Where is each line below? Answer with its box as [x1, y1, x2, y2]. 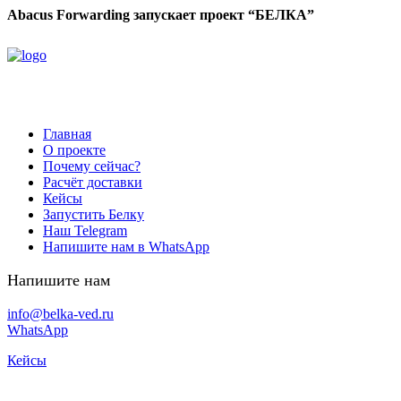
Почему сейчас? [43, 158, 141, 174]
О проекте [43, 142, 106, 158]
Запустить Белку [43, 207, 144, 222]
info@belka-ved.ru [7, 305, 114, 321]
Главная [43, 126, 91, 141]
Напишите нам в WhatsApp [43, 239, 209, 254]
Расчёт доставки [43, 175, 142, 190]
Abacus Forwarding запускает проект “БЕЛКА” [7, 7, 314, 22]
